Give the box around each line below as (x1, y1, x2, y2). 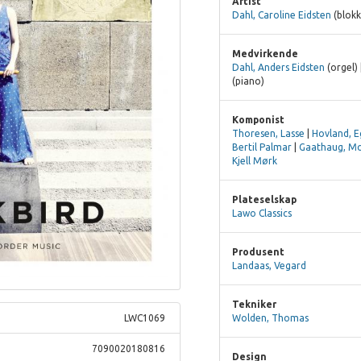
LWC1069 (124, 313, 168, 324)
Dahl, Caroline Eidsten (231, 9, 331, 20)
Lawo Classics (231, 207, 292, 218)
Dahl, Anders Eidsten (231, 61, 325, 73)
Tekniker (231, 298, 276, 309)
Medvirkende (231, 48, 298, 59)
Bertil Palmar (231, 141, 292, 152)
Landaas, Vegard (231, 259, 306, 271)
